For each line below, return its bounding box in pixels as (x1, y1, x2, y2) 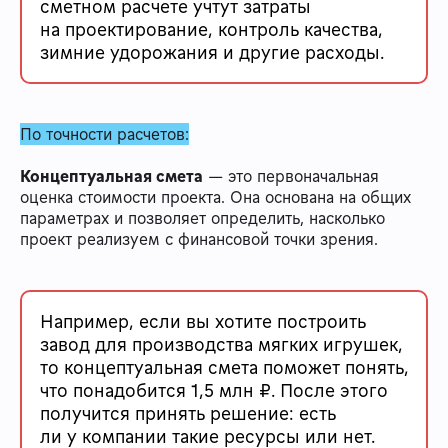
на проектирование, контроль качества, (40, 16, 383, 41)
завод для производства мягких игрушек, (40, 331, 403, 356)
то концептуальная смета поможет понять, (40, 354, 409, 379)
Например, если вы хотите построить (40, 308, 366, 333)
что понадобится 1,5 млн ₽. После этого (40, 377, 388, 402)
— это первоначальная (203, 164, 379, 187)
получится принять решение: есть (40, 400, 336, 425)
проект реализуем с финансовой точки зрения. (20, 227, 378, 250)
